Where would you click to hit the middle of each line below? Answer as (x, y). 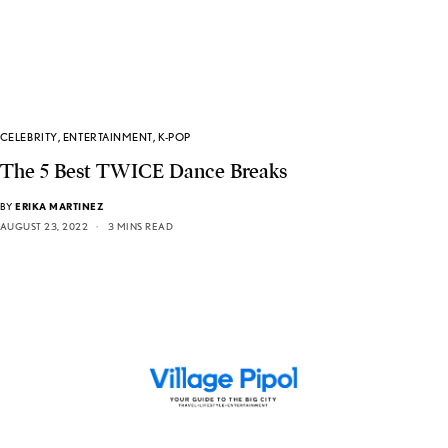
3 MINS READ (140, 225)
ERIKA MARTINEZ (60, 205)
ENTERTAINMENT (108, 136)
